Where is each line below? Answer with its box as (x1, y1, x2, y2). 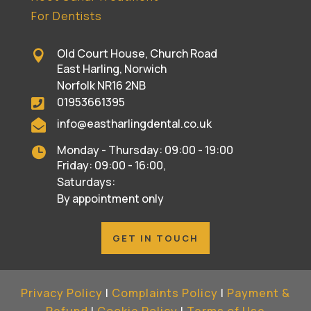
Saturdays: (56, 174, 115, 190)
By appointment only (56, 191, 164, 207)
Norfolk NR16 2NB (56, 78, 146, 94)
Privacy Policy (21, 285, 103, 301)
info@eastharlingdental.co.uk (56, 116, 212, 132)
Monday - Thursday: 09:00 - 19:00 (56, 142, 233, 158)
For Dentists (31, 8, 102, 24)
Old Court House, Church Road (56, 46, 217, 62)
